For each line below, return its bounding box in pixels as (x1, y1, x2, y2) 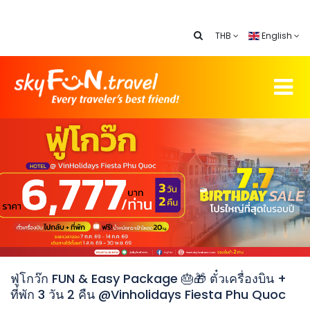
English (259, 29, 294, 42)
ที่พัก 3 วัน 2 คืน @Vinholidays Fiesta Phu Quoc (10, 286, 286, 303)
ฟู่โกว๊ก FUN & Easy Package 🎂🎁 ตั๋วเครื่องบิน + (10, 270, 286, 287)
